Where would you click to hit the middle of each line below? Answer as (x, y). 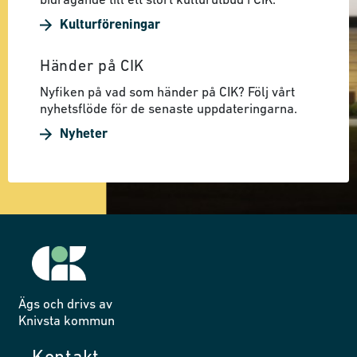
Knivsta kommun (67, 321)
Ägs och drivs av (65, 304)
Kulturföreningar (110, 25)
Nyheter (84, 134)
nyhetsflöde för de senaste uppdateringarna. (169, 109)
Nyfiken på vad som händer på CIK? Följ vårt (167, 92)
